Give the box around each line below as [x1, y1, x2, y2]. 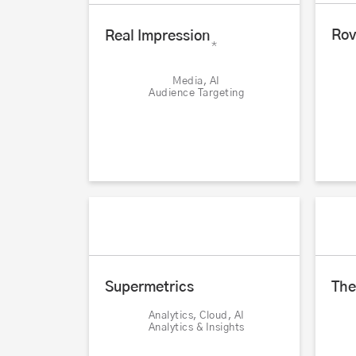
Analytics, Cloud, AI [148, 311, 245, 322]
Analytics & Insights [148, 323, 245, 334]
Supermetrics [105, 281, 194, 296]
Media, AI [172, 75, 220, 87]
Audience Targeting [149, 87, 244, 99]
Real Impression [105, 29, 210, 44]
